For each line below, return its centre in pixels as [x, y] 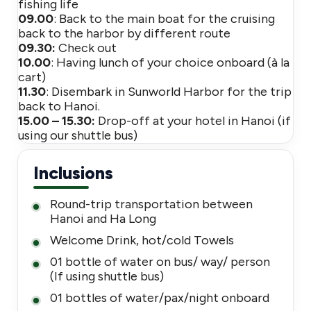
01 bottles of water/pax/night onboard [160, 298]
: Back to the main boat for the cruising [164, 19]
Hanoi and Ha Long [103, 219]
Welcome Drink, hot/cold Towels [142, 240]
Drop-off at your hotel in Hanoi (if [194, 121]
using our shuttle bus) [78, 135]
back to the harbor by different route [124, 33]
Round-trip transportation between [151, 204]
